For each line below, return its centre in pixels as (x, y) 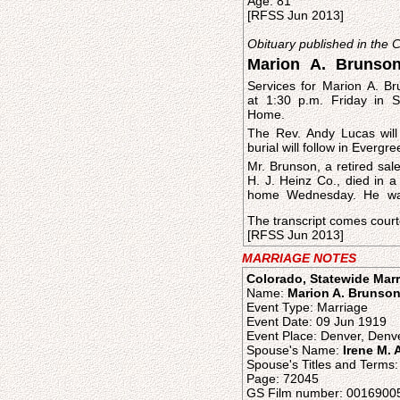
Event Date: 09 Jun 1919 (317, 321)
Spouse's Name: (295, 350)
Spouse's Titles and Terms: (322, 364)
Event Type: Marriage (307, 307)
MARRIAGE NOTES (299, 258)
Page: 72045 (283, 379)
